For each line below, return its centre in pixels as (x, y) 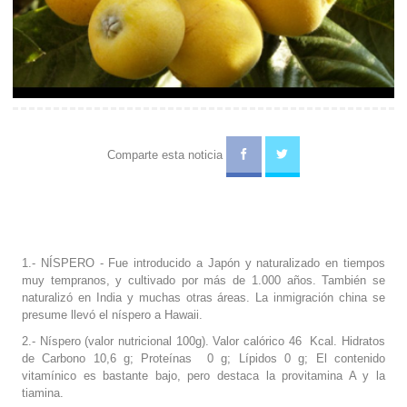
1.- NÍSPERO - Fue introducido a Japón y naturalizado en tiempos (203, 263)
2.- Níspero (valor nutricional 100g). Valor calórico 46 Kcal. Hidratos (203, 341)
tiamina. (43, 392)
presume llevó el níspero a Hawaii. (112, 314)
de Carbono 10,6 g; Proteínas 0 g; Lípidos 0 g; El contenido (203, 358)
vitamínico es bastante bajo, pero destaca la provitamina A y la (203, 375)
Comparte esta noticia (166, 154)
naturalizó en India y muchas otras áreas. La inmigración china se (203, 297)
